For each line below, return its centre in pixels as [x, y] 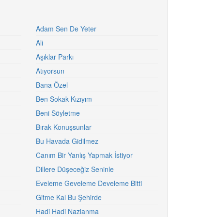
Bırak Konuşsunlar [63, 127]
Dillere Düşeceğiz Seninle [75, 169]
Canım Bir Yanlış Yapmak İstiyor [84, 155]
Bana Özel [52, 85]
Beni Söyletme [58, 113]
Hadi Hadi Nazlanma [67, 211]
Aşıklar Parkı [54, 57]
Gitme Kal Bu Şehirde [69, 197]
